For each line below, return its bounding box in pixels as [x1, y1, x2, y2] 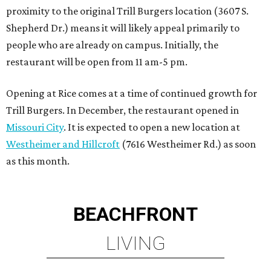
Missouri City [6, 120, 64, 133]
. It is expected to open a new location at [64, 120, 240, 133]
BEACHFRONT [73, 202, 198, 226]
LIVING [105, 231, 166, 255]
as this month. [6, 154, 70, 167]
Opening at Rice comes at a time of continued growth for [6, 87, 257, 99]
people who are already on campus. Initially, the [6, 38, 218, 51]
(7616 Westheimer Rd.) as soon [120, 137, 256, 150]
